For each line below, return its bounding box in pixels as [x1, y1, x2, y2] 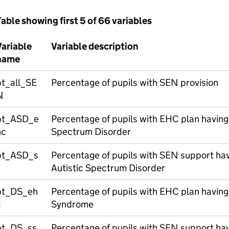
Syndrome [51, 198, 94, 210]
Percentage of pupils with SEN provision [51, 77, 218, 88]
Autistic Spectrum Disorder [51, 162, 165, 174]
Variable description [51, 40, 139, 52]
